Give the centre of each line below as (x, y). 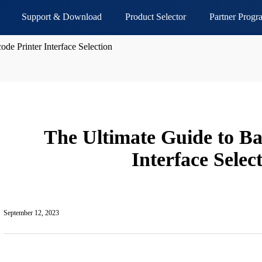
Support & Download (62, 17)
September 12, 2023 (32, 213)
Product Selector (156, 17)
